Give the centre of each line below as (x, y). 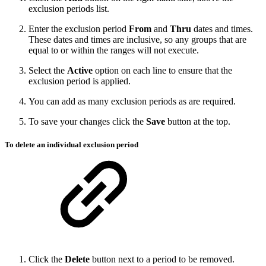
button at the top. (199, 122)
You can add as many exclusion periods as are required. (132, 102)
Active (80, 71)
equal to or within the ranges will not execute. (114, 50)
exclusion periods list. (69, 9)
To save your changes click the (87, 122)
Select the (48, 71)
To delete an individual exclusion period (72, 145)
